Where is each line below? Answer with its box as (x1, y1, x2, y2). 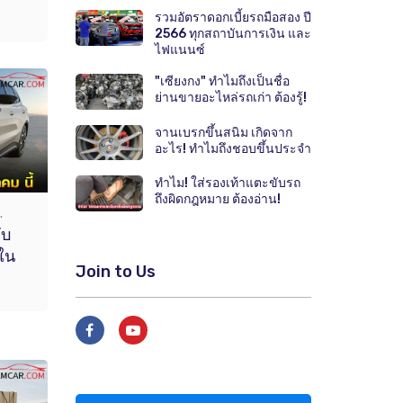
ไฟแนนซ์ (154, 42, 205, 58)
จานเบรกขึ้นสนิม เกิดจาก (154, 124, 292, 140)
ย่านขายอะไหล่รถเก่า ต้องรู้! (154, 90, 307, 106)
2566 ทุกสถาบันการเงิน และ (154, 26, 311, 42)
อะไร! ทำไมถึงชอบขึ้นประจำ (154, 140, 311, 157)
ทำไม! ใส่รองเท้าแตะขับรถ (154, 175, 300, 192)
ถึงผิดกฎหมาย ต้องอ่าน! (154, 192, 281, 208)
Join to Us (75, 261, 156, 282)
